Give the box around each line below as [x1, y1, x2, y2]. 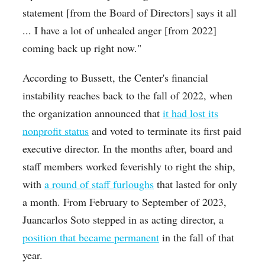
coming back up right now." [22, 41, 142, 56]
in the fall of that [159, 230, 235, 245]
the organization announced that [22, 106, 163, 121]
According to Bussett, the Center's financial [22, 70, 209, 85]
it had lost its [163, 106, 219, 121]
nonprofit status [22, 124, 89, 138]
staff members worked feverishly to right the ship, [22, 159, 236, 174]
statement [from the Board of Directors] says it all [22, 5, 237, 20]
